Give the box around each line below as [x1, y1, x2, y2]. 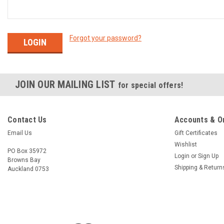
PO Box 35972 [7, 147, 46, 154]
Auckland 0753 [7, 165, 49, 172]
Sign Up [197, 152, 218, 159]
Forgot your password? [69, 34, 141, 42]
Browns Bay [7, 156, 40, 163]
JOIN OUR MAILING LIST [15, 78, 118, 90]
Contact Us [7, 114, 47, 124]
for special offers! [117, 80, 183, 90]
